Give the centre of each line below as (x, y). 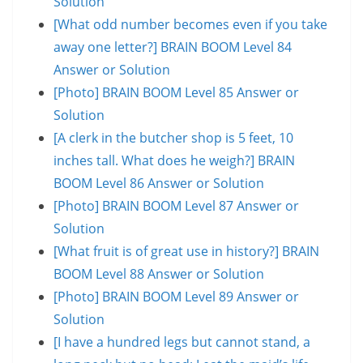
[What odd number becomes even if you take (190, 24)
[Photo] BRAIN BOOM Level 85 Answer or (176, 92)
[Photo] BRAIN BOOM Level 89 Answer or (176, 296)
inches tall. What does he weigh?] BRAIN (174, 160)
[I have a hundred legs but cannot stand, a (182, 342)
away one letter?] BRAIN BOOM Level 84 (173, 47)
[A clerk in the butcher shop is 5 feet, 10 (173, 137)
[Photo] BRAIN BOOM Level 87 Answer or (176, 205)
